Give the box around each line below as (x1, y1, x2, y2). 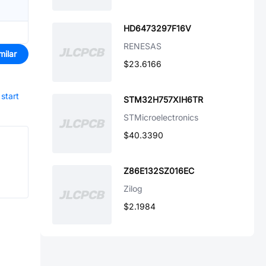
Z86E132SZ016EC (123, 166, 194, 176)
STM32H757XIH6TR (123, 94, 203, 104)
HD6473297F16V (123, 23, 191, 33)
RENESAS (123, 41, 161, 51)
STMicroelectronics (123, 112, 198, 122)
